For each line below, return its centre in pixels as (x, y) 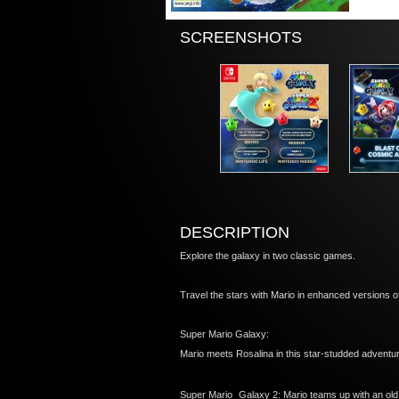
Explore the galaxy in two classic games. (268, 256)
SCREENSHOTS (241, 37)
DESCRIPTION (235, 232)
